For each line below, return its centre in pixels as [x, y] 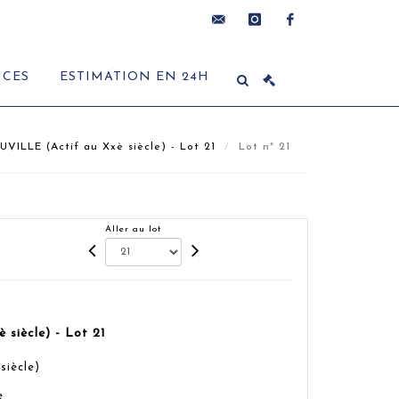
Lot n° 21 [267, 147]
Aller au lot [134, 229]
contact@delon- [251, 58]
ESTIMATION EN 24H [134, 77]
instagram [269, 58]
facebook [301, 58]
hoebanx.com [241, 98]
